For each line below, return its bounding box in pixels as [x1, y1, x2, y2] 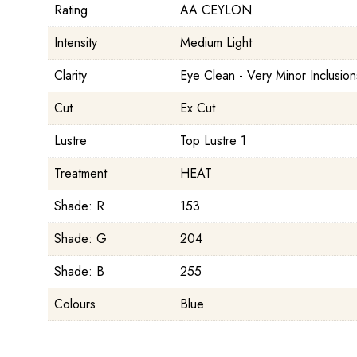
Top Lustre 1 [180, 131, 246, 151]
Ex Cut [180, 99, 215, 118]
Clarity [54, 66, 87, 85]
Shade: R [54, 197, 104, 216]
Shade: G [54, 229, 107, 249]
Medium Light [180, 33, 252, 53]
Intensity [54, 33, 97, 53]
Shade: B [54, 262, 104, 281]
